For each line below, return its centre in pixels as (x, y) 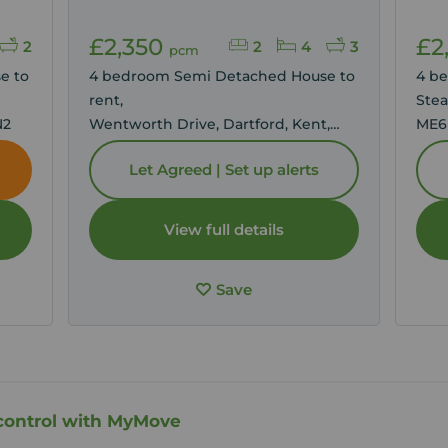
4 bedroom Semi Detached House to (222, 76)
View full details (223, 229)
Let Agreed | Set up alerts (223, 169)
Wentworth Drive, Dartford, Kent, (210, 124)
